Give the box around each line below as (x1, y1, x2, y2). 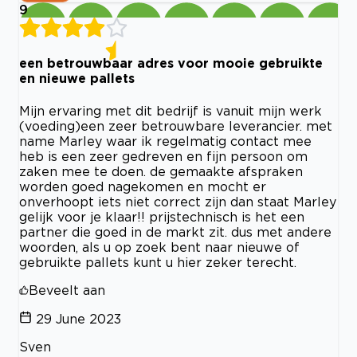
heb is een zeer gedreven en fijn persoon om (19, 148, 308, 163)
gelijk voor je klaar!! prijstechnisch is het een (19, 209, 304, 224)
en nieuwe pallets (19, 71, 135, 86)
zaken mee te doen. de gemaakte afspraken (19, 163, 303, 178)
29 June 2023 (36, 311, 121, 326)
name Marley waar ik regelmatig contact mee (19, 133, 312, 148)
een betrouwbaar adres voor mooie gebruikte (19, 56, 323, 71)
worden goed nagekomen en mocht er (19, 178, 266, 194)
